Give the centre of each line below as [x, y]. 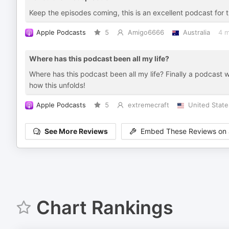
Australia [196, 32]
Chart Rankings [105, 208]
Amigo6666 [146, 32]
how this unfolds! [57, 85]
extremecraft [148, 105]
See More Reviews [76, 131]
